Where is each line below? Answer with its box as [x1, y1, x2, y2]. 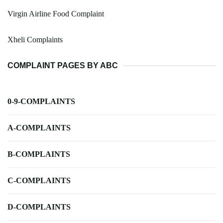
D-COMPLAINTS [7, 203, 71, 212]
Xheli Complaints [7, 35, 63, 44]
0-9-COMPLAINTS [7, 97, 75, 106]
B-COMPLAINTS [7, 150, 70, 159]
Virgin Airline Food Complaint [7, 9, 104, 18]
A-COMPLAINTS [7, 123, 71, 132]
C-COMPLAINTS [7, 176, 71, 185]
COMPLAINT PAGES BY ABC [7, 61, 118, 70]
